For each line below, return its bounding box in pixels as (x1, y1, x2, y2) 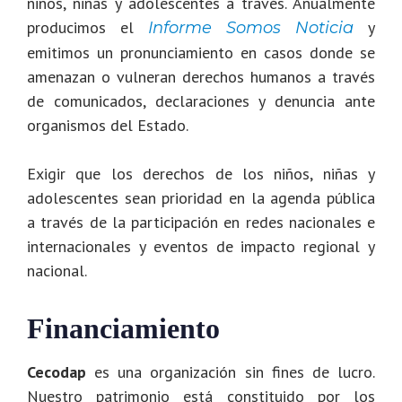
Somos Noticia (226, 18, 354, 39)
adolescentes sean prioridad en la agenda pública (27, 188, 375, 209)
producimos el (27, 17, 148, 39)
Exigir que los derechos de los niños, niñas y (27, 163, 375, 185)
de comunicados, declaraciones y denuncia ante (27, 91, 375, 112)
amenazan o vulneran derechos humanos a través (27, 66, 375, 88)
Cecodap (27, 362, 86, 383)
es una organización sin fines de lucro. (86, 362, 375, 383)
